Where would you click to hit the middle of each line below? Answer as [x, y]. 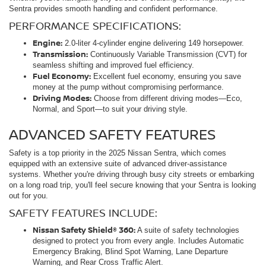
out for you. [28, 196]
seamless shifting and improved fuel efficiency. [113, 65]
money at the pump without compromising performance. [128, 87]
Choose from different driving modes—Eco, [167, 99]
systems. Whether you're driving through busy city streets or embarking [132, 175]
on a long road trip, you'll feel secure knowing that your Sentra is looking [132, 185]
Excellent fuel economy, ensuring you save [166, 77]
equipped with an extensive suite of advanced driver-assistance [118, 164]
